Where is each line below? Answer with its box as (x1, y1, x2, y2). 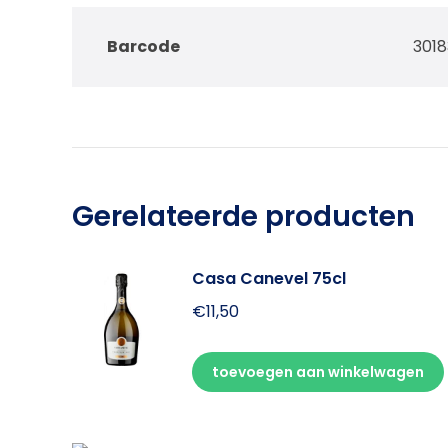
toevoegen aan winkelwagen (212, 361, 424, 382)
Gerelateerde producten (72, 196, 415, 236)
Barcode (107, 34, 180, 58)
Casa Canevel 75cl (192, 266, 346, 290)
